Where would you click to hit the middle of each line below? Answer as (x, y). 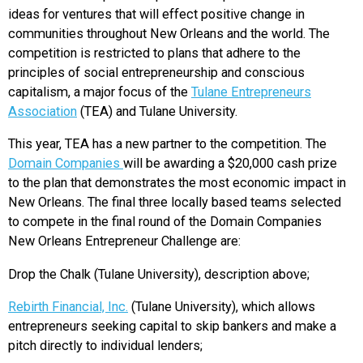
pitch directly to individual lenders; (105, 345)
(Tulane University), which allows (222, 306)
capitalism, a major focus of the (100, 92)
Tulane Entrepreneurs (251, 92)
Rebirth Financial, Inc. (68, 306)
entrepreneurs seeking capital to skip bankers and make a (172, 326)
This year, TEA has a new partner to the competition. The (167, 144)
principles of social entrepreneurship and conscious (156, 72)
